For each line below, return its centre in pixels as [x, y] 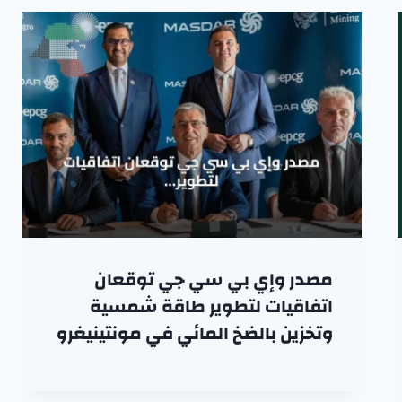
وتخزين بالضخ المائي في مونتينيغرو [194, 333]
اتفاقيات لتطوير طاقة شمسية [211, 306]
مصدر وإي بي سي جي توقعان [213, 279]
